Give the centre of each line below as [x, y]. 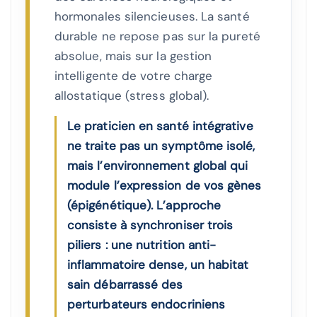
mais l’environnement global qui [158, 166]
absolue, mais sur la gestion [133, 56]
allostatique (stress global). [132, 96]
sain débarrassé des [125, 285]
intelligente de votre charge [134, 76]
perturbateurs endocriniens [146, 305]
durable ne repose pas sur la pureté [157, 36]
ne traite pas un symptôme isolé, [161, 146]
